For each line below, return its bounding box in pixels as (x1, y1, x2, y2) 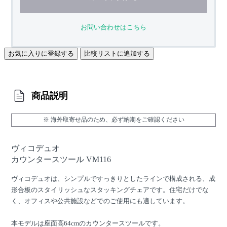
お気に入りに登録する (8, 49, 74, 57)
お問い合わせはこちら (81, 23, 146, 31)
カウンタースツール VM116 (11, 155, 111, 164)
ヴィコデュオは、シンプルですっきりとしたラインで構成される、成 (11, 174, 215, 182)
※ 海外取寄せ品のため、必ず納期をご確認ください (43, 116, 184, 123)
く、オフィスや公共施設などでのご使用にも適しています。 (11, 197, 189, 205)
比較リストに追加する (84, 49, 150, 57)
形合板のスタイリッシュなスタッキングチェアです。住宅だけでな (11, 185, 209, 194)
